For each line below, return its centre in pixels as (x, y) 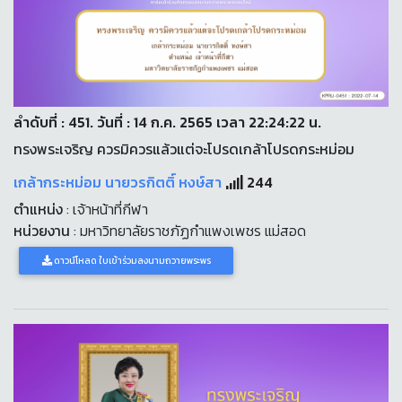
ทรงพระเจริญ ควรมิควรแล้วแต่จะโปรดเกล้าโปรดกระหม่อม (184, 149)
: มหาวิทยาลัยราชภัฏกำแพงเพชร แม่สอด (188, 230)
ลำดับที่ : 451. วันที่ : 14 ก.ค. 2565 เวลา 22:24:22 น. (167, 122)
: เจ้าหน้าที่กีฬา (105, 209)
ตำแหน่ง (38, 209)
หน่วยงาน (42, 230)
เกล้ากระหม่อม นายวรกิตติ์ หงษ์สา (119, 182)
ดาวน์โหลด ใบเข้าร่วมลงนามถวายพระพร (131, 260)
